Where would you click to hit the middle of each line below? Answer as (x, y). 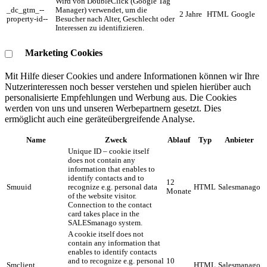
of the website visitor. (102, 196)
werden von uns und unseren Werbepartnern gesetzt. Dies (113, 108)
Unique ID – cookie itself (108, 152)
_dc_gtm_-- (25, 10)
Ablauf (179, 140)
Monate (179, 192)
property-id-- (27, 19)
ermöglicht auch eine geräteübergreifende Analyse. (100, 119)
